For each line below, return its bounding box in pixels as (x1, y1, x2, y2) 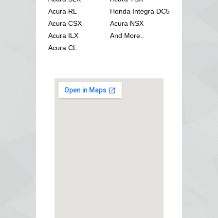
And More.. (110, 31, 144, 39)
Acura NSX (110, 19, 144, 27)
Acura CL (48, 43, 77, 52)
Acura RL (48, 7, 77, 15)
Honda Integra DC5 (110, 7, 170, 15)
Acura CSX (48, 19, 82, 27)
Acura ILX (48, 31, 78, 39)
